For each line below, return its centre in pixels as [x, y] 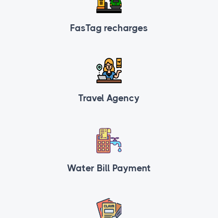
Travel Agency [109, 99]
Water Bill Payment [109, 169]
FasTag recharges [109, 28]
